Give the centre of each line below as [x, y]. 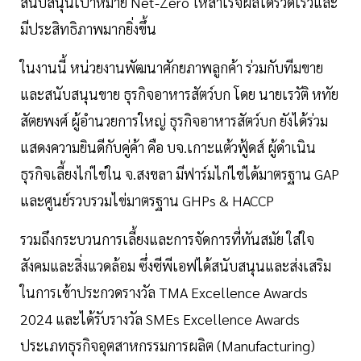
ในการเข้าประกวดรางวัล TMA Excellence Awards [164, 292]
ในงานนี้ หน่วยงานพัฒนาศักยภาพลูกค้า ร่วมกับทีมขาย [172, 67]
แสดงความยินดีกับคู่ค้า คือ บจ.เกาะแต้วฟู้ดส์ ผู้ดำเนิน [168, 147]
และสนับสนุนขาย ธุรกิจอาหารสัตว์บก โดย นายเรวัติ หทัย [179, 93]
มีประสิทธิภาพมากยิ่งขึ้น [88, 28]
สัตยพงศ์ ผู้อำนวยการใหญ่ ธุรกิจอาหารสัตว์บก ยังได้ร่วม [174, 120]
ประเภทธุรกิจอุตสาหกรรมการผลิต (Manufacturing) [168, 345]
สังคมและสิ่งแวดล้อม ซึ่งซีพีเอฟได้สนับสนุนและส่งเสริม [176, 265]
